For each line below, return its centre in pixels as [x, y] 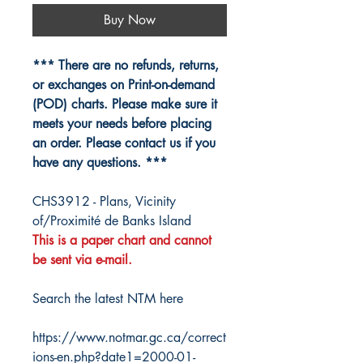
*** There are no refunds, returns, [126, 66]
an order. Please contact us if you [124, 143]
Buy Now [130, 20]
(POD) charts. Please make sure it [125, 105]
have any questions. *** [100, 163]
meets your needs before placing [122, 124]
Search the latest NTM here [108, 299]
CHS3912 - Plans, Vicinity [104, 202]
